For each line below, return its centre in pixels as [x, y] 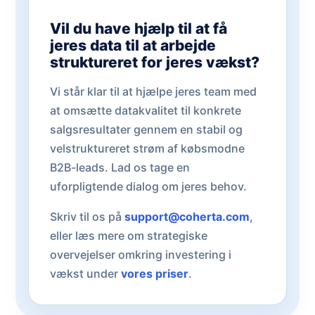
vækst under [85, 274]
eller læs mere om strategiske [129, 236]
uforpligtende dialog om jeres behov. [148, 186]
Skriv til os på [87, 217]
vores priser [155, 274]
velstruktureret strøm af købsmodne [147, 148]
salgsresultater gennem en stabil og [146, 129]
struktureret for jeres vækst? [155, 62]
